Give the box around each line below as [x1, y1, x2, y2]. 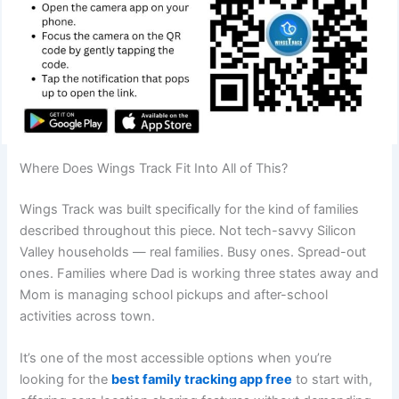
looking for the [20, 370, 112, 387]
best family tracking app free [111, 370, 293, 387]
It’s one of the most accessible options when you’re [20, 349, 332, 366]
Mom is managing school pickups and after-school [20, 286, 329, 303]
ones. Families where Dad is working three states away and [20, 265, 379, 281]
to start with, [292, 370, 373, 387]
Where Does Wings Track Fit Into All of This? [20, 159, 289, 176]
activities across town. [20, 307, 156, 324]
